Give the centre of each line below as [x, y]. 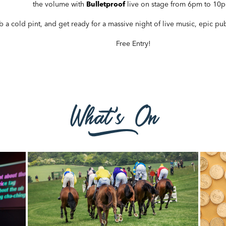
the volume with [60, 5]
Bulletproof [106, 5]
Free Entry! [133, 44]
